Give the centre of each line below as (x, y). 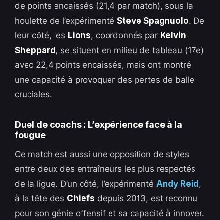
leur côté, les (41, 35)
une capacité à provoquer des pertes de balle (105, 79)
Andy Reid (178, 183)
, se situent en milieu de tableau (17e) (130, 50)
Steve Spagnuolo (153, 20)
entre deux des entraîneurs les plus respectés (105, 169)
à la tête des (41, 198)
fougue (30, 135)
